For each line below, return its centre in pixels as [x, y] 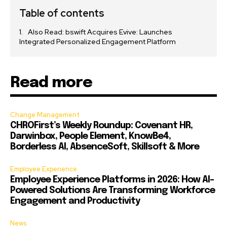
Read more [51, 83]
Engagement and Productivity [75, 201]
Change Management [45, 115]
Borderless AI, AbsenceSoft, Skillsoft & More [105, 147]
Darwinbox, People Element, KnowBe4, [90, 137]
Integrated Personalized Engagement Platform [98, 42]
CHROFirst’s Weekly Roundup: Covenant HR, [101, 126]
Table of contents [62, 13]
